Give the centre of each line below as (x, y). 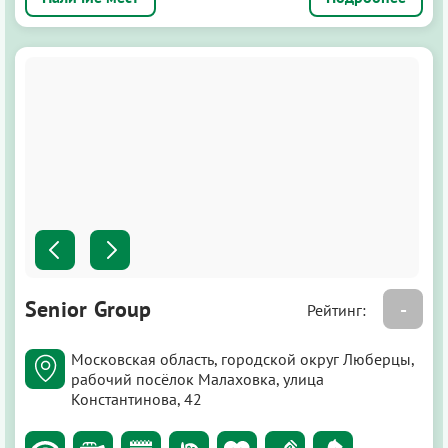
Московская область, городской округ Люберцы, (242, 359)
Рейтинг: (338, 310)
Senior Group (88, 309)
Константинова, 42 (136, 399)
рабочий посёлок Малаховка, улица (197, 379)
